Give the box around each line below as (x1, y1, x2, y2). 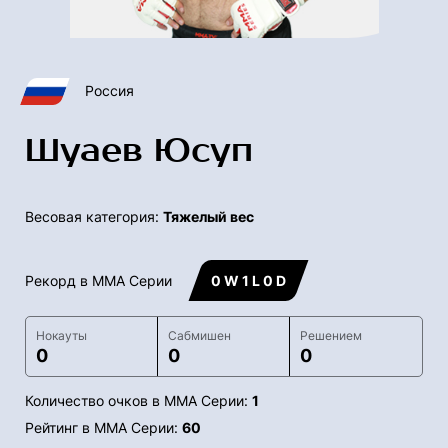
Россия (85, 82, 134, 100)
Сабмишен (167, 328, 231, 344)
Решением (299, 328, 362, 344)
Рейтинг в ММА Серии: (25, 419, 182, 437)
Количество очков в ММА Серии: (25, 392, 252, 410)
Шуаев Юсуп (25, 131, 253, 171)
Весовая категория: (25, 208, 163, 226)
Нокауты (36, 328, 87, 344)
